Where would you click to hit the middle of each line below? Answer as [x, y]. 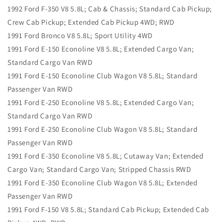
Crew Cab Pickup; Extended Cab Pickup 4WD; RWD [91, 22]
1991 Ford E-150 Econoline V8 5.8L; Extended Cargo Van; [101, 49]
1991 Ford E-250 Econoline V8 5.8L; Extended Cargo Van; [101, 103]
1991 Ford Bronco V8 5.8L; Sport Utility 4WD [80, 36]
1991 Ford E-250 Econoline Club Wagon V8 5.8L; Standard [103, 129]
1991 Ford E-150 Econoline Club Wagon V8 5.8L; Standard [103, 76]
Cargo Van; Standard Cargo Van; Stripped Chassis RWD [99, 169]
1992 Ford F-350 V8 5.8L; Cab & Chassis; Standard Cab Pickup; [110, 9]
